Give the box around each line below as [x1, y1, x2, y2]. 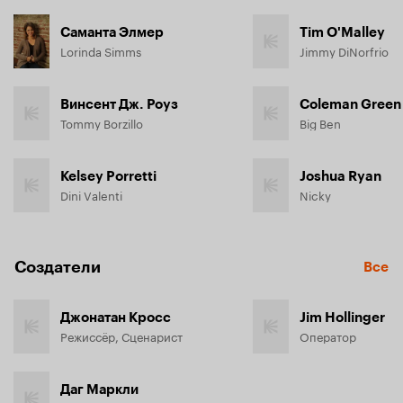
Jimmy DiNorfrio [300, 41, 389, 59]
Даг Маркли [60, 381, 139, 398]
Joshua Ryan [300, 168, 381, 184]
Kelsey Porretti [60, 168, 157, 184]
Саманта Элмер [60, 24, 164, 40]
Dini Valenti [60, 185, 122, 203]
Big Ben [300, 113, 341, 131]
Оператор [300, 327, 356, 345]
